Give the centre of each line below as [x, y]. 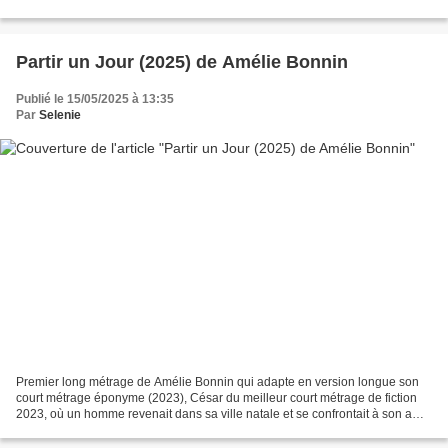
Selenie [60, 114]
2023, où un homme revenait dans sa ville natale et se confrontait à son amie [224, 414]
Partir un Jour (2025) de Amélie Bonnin [182, 61]
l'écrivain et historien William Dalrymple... [127, 9]
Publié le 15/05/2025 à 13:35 [95, 98]
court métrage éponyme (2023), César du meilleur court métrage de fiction [216, 398]
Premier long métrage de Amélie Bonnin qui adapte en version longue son [217, 382]
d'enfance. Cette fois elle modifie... [108, 430]
